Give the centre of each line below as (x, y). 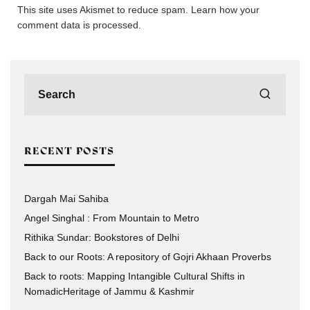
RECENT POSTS (70, 151)
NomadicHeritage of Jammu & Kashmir (109, 291)
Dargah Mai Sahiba (66, 199)
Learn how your (225, 10)
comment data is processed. (79, 25)
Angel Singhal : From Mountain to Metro (112, 218)
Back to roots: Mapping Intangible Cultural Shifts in (135, 276)
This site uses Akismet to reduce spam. (104, 10)
